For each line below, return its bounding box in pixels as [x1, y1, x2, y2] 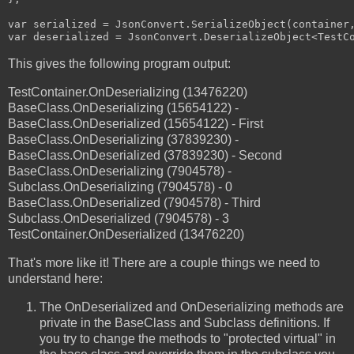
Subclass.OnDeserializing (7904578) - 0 [8, 179, 232, 194]
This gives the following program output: [8, 57, 231, 71]
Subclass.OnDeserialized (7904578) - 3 [8, 211, 229, 225]
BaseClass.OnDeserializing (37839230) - [8, 132, 239, 146]
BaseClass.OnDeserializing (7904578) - [8, 164, 232, 178]
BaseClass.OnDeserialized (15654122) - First [8, 116, 263, 130]
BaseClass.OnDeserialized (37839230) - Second [8, 148, 282, 162]
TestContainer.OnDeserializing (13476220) [8, 85, 247, 99]
